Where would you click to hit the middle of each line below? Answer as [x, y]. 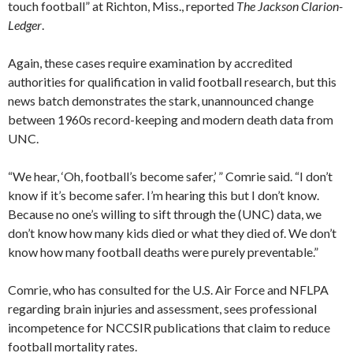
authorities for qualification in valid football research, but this [172, 82]
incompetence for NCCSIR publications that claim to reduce [169, 328]
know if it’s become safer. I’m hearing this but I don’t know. [163, 195]
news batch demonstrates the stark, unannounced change [161, 101]
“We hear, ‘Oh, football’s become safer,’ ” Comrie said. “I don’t [170, 176]
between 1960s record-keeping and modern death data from [171, 120]
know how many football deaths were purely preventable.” [163, 252]
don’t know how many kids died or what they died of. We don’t [172, 233]
